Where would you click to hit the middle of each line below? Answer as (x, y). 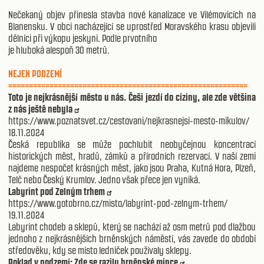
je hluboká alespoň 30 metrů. (59, 50)
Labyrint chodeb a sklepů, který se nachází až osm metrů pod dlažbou (132, 227)
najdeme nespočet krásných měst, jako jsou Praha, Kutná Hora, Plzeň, (132, 168)
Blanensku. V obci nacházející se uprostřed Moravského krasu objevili (132, 26)
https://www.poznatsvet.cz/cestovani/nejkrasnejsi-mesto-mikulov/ (129, 121)
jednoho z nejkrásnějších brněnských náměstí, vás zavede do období (132, 238)
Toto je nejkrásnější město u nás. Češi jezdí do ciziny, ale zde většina (132, 97)
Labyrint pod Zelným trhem (57, 191)
